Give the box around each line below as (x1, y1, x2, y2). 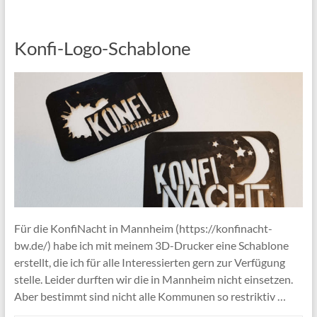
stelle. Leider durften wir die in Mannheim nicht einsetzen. (13, 272, 293, 286)
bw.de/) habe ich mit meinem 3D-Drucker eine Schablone (13, 238, 289, 252)
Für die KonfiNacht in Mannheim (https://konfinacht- (13, 221, 272, 235)
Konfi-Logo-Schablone (13, 36, 191, 59)
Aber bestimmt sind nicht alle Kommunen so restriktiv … (13, 289, 286, 303)
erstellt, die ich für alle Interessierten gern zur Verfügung (13, 255, 285, 269)
